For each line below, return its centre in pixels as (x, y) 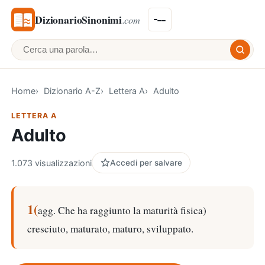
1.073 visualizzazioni (52, 163)
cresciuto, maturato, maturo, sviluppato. (110, 228)
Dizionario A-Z (72, 91)
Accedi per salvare (146, 162)
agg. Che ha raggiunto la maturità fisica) (122, 210)
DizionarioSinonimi (79, 19)
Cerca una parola (62, 56)
